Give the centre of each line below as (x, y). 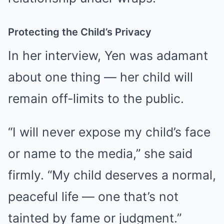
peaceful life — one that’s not (93, 197)
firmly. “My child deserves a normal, (112, 175)
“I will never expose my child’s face (109, 132)
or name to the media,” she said (100, 154)
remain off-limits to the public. (96, 99)
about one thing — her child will (100, 77)
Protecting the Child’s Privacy (80, 32)
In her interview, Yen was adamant (108, 56)
